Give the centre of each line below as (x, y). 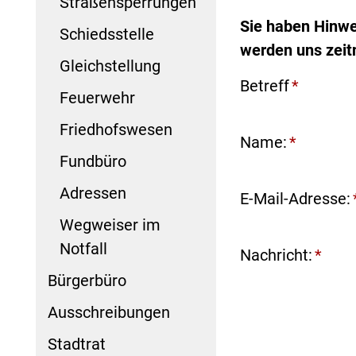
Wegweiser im (110, 224)
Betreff (264, 86)
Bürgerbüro (87, 280)
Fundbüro (93, 161)
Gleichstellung (110, 66)
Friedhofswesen (116, 129)
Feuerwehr (97, 97)
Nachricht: (276, 255)
